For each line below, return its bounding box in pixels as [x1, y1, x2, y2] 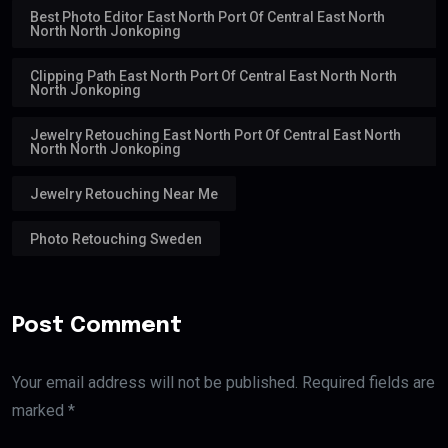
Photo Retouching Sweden [30, 230, 202, 247]
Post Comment [12, 314, 182, 337]
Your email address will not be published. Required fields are [12, 372, 435, 392]
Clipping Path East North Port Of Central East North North [30, 67, 397, 84]
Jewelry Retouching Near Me [30, 185, 218, 202]
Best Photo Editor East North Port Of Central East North [30, 8, 385, 25]
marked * [12, 400, 75, 420]
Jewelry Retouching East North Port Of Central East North [30, 126, 401, 143]
